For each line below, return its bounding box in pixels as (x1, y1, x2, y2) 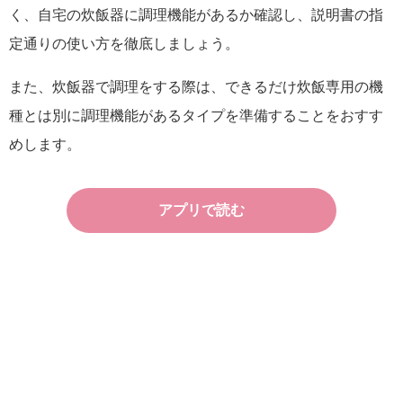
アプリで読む (158, 201, 245, 218)
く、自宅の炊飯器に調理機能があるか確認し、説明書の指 (9, 6, 383, 22)
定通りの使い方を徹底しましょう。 (9, 35, 239, 51)
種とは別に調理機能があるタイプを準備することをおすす (9, 107, 383, 123)
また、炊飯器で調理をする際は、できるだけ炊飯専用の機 (9, 78, 383, 94)
